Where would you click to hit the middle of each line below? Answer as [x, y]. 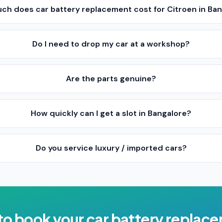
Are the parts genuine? [111, 79]
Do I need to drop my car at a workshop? [111, 44]
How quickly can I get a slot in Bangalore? [111, 113]
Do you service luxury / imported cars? [111, 148]
